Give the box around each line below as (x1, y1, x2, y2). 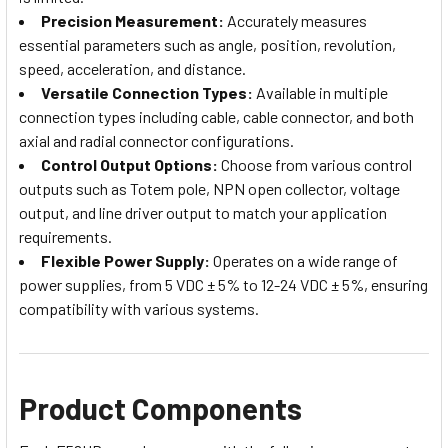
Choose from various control (218, 154, 412, 174)
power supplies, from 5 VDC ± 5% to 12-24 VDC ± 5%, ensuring (19, 274, 428, 294)
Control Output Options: (41, 154, 218, 174)
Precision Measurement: (41, 10, 224, 30)
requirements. (19, 226, 112, 246)
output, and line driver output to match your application (19, 202, 387, 222)
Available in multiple (253, 82, 388, 102)
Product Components (19, 389, 302, 426)
